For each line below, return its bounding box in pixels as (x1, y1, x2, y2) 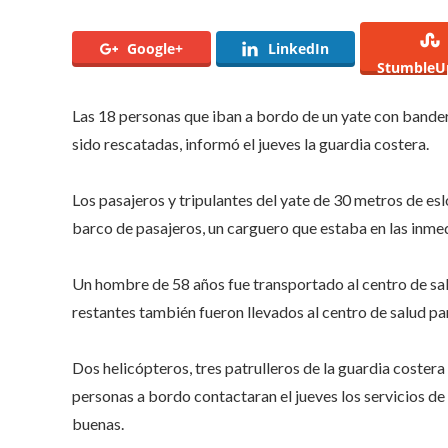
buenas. (72, 413, 124, 433)
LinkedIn (268, 38, 329, 58)
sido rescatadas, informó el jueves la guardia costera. (72, 133, 429, 153)
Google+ (126, 38, 183, 58)
